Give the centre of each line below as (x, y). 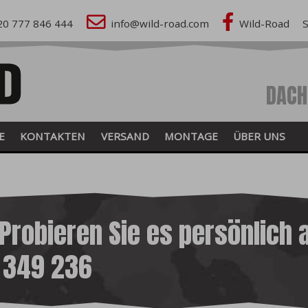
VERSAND (125, 136)
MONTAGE (191, 136)
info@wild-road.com (159, 24)
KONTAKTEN (53, 136)
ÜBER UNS (260, 136)
